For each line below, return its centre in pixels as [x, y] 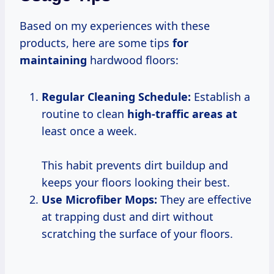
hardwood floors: [133, 60]
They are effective [204, 199]
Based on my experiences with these [115, 25]
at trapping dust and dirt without [128, 216]
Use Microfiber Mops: [99, 199]
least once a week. [89, 131]
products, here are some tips [96, 43]
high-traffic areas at [182, 113]
